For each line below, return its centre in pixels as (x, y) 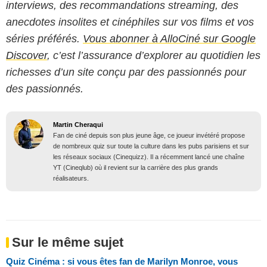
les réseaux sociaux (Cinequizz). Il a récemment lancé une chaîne (149, 156)
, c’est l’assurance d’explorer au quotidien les (154, 55)
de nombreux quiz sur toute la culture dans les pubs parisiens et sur (151, 146)
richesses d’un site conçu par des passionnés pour (126, 72)
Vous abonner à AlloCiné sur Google (169, 38)
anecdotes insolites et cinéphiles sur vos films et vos (130, 22)
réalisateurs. (71, 178)
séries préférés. (44, 38)
